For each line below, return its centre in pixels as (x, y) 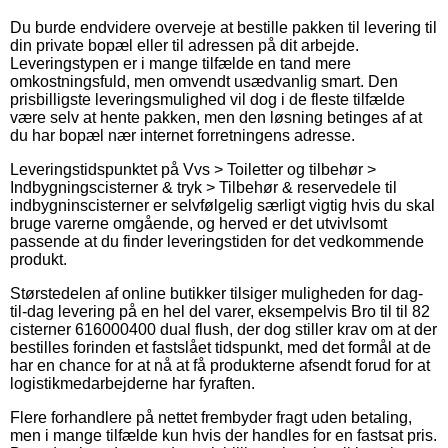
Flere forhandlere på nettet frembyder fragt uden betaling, (211, 417)
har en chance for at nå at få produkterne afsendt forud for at (220, 365)
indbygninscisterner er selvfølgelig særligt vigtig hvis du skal (222, 205)
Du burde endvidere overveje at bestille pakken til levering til (223, 27)
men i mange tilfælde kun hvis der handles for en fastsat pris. (223, 435)
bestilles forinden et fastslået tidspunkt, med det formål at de (220, 347)
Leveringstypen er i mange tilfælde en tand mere (180, 63)
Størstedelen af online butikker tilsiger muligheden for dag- (216, 293)
